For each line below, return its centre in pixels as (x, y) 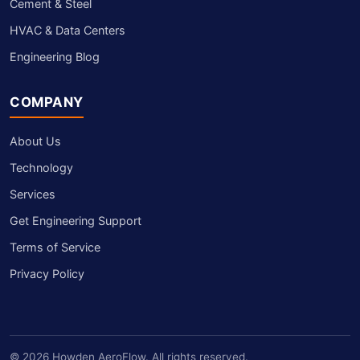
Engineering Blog (55, 56)
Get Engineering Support (76, 220)
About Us (35, 141)
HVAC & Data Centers (67, 30)
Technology (41, 167)
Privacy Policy (47, 273)
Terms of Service (55, 247)
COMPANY (47, 102)
